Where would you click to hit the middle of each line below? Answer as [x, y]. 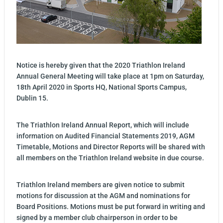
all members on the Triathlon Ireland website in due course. [111, 158]
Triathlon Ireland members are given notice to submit [101, 185]
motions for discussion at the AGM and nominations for [103, 196]
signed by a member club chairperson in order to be [97, 218]
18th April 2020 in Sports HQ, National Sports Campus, [102, 87]
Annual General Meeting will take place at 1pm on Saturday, [110, 76]
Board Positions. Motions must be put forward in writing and [111, 207]
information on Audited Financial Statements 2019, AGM [106, 136]
